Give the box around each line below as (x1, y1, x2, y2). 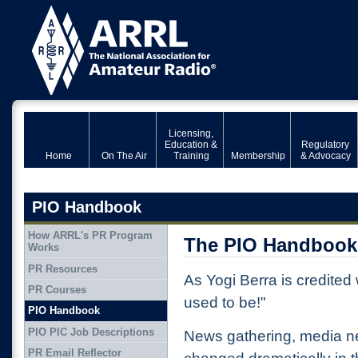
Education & (165, 139, 217, 150)
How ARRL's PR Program (27, 229, 153, 242)
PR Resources (27, 262, 97, 275)
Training (173, 150, 209, 161)
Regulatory (301, 139, 349, 150)
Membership (231, 150, 285, 161)
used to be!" (184, 294, 270, 311)
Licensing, (169, 128, 213, 139)
